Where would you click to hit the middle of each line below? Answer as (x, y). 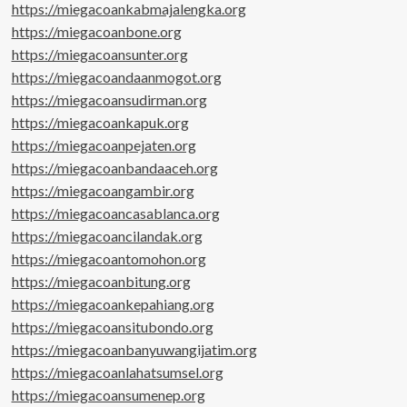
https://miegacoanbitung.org (101, 281)
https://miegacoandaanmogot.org (116, 76)
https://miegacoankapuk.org (100, 122)
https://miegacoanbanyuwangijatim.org (134, 349)
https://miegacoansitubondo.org (112, 326)
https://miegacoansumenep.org (108, 394)
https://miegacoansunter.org (99, 54)
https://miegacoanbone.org (96, 31)
